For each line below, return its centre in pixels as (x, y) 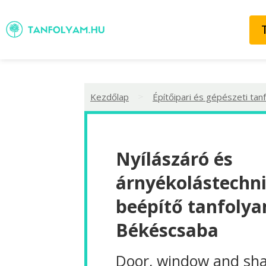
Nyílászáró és (174, 159)
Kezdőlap (110, 96)
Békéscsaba (167, 230)
